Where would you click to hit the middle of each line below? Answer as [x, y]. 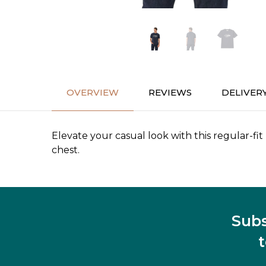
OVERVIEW [93, 93]
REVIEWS [170, 93]
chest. [66, 150]
